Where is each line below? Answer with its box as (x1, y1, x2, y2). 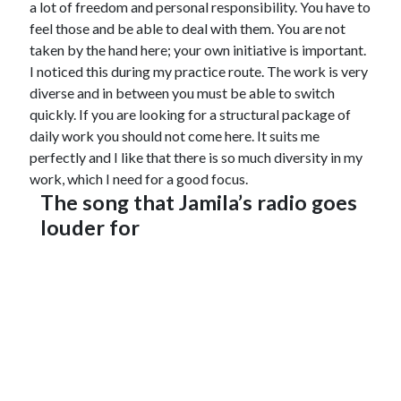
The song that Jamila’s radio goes (39, 190, 357, 216)
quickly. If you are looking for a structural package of (29, 106, 351, 124)
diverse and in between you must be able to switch (29, 84, 335, 102)
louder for (39, 215, 140, 241)
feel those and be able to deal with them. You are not (29, 20, 346, 38)
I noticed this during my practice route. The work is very (29, 63, 368, 81)
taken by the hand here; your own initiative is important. (29, 41, 366, 59)
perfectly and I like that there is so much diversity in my (29, 149, 363, 166)
